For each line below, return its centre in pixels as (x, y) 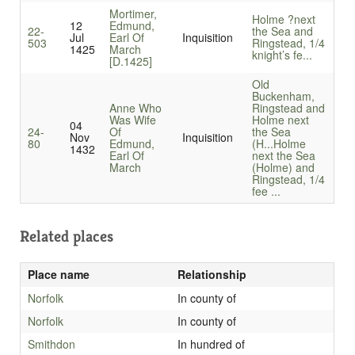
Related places (67, 237)
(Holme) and (283, 168)
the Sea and (282, 31)
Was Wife (132, 120)
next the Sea (283, 156)
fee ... (266, 191)
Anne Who (135, 108)
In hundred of (211, 344)
